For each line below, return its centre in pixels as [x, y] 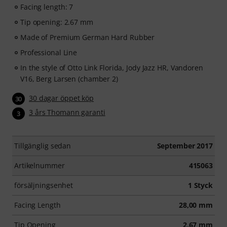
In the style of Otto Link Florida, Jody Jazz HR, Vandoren [112, 68]
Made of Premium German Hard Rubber [88, 37]
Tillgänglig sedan [43, 145]
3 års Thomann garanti [67, 112]
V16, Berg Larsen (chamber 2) [69, 79]
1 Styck [200, 185]
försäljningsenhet [44, 185]
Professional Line [49, 53]
